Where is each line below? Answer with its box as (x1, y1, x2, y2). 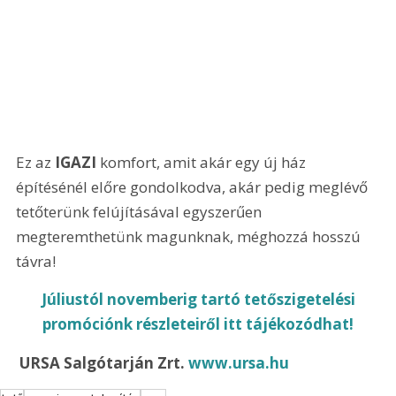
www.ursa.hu (188, 352, 290, 373)
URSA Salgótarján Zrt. (19, 352, 189, 373)
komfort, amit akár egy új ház (96, 151, 310, 172)
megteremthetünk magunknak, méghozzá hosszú (16, 225, 365, 247)
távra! (16, 250, 57, 271)
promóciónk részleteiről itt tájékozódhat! (42, 314, 354, 335)
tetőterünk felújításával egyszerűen (16, 201, 266, 222)
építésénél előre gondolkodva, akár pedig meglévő (16, 176, 372, 197)
